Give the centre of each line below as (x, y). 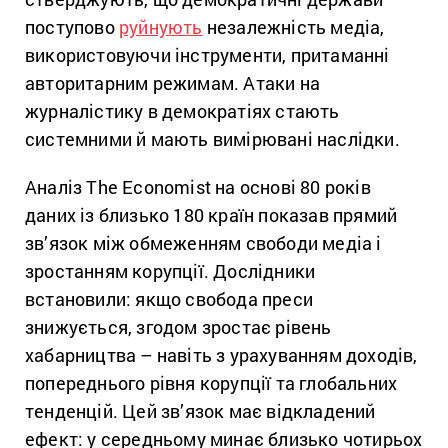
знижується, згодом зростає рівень (178, 327)
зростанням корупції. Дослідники (170, 271)
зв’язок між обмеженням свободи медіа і (203, 243)
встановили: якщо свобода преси (169, 299)
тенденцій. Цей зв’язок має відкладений (200, 411)
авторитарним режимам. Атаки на (172, 83)
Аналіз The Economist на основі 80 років (198, 187)
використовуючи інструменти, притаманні (207, 55)
